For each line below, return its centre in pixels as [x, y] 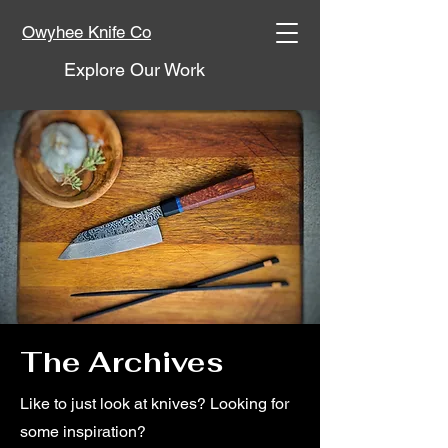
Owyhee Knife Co [86, 32]
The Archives [122, 362]
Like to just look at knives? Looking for [154, 403]
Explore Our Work [134, 69]
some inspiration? [83, 431]
